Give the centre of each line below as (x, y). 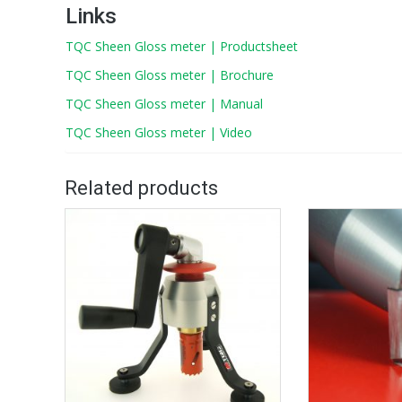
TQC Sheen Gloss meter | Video (159, 132)
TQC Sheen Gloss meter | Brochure (170, 74)
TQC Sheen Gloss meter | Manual (164, 103)
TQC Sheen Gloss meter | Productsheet (182, 46)
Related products (141, 188)
